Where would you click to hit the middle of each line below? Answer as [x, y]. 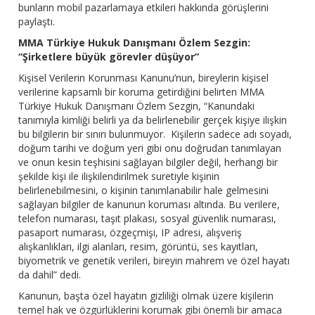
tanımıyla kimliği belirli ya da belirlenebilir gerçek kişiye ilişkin [153, 120]
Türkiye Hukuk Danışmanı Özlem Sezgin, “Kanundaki [137, 106]
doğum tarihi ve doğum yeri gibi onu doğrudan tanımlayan [150, 148]
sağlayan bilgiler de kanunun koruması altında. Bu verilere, [149, 205]
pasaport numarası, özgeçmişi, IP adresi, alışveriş [130, 233]
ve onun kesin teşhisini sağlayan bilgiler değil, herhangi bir [148, 162]
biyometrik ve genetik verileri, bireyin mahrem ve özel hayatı [154, 261]
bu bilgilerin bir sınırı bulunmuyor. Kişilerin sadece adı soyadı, [155, 134]
